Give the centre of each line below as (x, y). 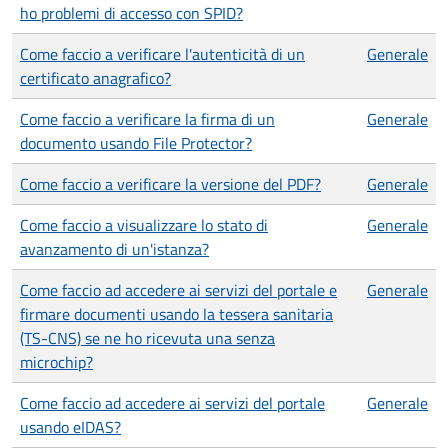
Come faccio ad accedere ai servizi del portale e (178, 290)
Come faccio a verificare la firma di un (147, 119)
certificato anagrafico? (95, 78)
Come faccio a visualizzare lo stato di (144, 225)
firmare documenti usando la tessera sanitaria (176, 314)
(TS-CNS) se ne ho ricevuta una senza (147, 338)
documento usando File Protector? (136, 143)
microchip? (56, 362)
